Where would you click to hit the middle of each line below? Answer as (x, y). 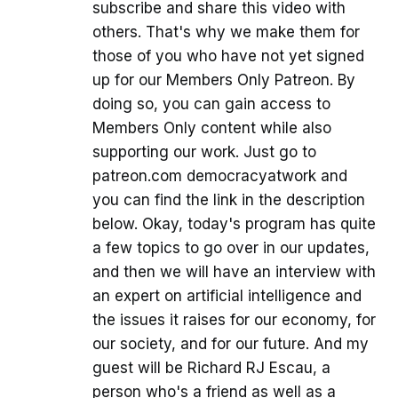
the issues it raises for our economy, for (234, 320)
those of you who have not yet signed (228, 56)
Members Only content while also (212, 128)
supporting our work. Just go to (204, 152)
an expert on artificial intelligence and (227, 296)
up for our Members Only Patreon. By (224, 80)
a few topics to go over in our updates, (231, 248)
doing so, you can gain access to (211, 104)
